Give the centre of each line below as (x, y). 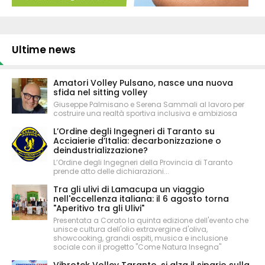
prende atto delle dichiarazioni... (111, 171)
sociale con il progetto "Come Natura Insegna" (137, 247)
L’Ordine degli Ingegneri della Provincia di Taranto (143, 162)
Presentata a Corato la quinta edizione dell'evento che (151, 220)
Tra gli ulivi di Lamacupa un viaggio (129, 189)
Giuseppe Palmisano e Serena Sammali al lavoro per (149, 104)
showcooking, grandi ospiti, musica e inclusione (140, 238)
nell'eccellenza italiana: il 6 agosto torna (141, 198)
